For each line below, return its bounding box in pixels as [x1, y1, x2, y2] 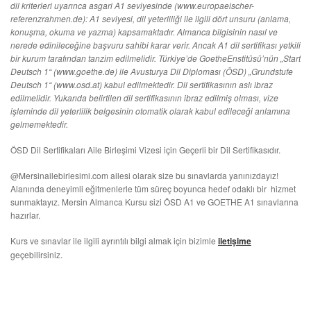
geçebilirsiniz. [10, 249, 62, 260]
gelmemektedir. [10, 118, 68, 130]
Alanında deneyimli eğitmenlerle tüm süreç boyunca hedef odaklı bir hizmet [10, 183, 296, 194]
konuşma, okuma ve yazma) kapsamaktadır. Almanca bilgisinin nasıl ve [10, 26, 278, 37]
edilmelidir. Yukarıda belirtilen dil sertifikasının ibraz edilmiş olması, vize [10, 92, 278, 103]
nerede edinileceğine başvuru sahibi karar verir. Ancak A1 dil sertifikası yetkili [10, 39, 301, 51]
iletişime [218, 235, 251, 247]
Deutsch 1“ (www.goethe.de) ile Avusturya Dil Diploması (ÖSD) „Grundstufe [10, 65, 293, 77]
